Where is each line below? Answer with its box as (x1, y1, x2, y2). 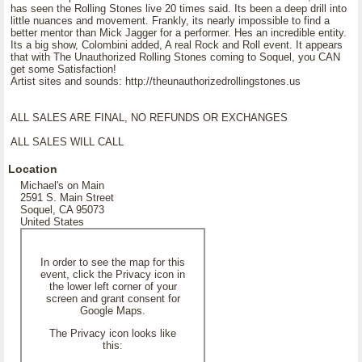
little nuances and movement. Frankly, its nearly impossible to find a (11, 15, 330, 27)
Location (8, 162, 57, 175)
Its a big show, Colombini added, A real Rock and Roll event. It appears (11, 39, 343, 51)
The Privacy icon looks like (49, 327, 176, 339)
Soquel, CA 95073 (20, 204, 104, 216)
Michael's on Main (20, 179, 104, 192)
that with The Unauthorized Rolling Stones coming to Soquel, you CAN (11, 51, 340, 63)
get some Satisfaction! (11, 63, 116, 75)
